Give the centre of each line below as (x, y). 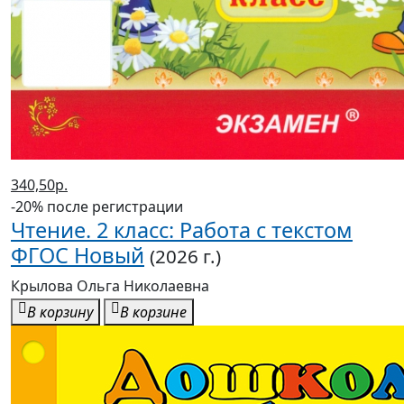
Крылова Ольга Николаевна (110, 286)
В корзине (153, 312)
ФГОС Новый (78, 256)
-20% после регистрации (97, 207)
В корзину (60, 312)
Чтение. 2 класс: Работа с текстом (182, 230)
